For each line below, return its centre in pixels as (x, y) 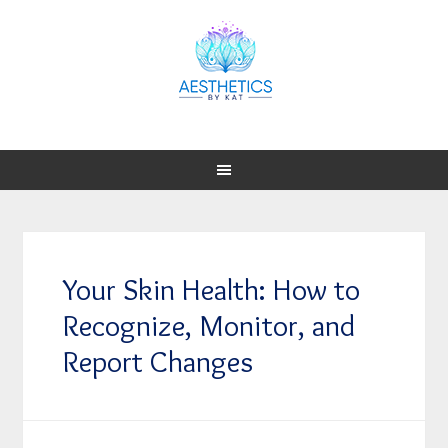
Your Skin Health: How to (212, 289)
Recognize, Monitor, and (209, 325)
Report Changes (158, 361)
